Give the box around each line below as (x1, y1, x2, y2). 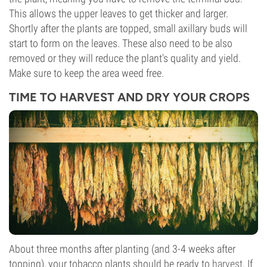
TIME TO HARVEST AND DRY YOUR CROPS (9, 90, 250, 104)
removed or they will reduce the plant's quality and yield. (9, 52, 241, 64)
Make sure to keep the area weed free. (9, 67, 164, 79)
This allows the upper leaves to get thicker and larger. (9, 7, 228, 20)
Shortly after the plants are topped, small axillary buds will (9, 22, 247, 35)
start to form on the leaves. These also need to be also (9, 37, 232, 49)
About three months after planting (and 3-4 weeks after (9, 243, 235, 255)
